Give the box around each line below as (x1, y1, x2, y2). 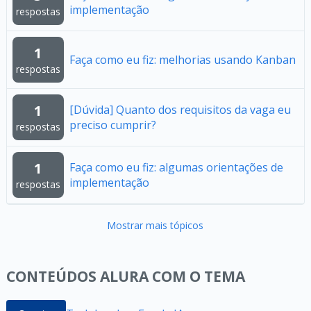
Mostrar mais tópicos (107, 219, 204, 232)
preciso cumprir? (69, 117, 156, 133)
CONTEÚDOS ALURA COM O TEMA (6, 267, 245, 286)
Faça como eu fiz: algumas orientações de (69, 160, 283, 175)
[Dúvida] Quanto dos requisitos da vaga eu (69, 102, 291, 117)
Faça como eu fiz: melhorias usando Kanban (69, 52, 296, 67)
